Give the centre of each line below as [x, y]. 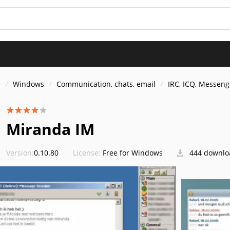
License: [87, 153]
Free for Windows [133, 153]
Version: [20, 153]
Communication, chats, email [106, 84]
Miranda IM [50, 129]
